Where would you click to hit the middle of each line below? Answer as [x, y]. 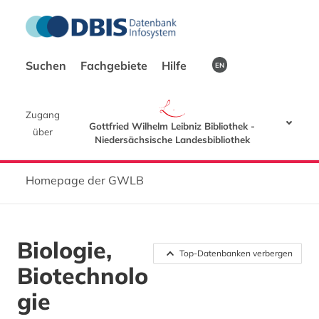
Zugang [42, 114]
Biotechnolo [83, 276]
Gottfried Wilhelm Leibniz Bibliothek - [172, 126]
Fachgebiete [115, 66]
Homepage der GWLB [85, 181]
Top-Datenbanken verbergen [236, 253]
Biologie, [64, 250]
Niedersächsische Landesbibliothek [172, 140]
